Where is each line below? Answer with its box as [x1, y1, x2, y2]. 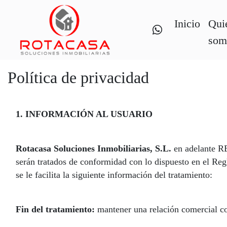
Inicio [174, 17, 200, 30]
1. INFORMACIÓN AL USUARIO [16, 109, 153, 119]
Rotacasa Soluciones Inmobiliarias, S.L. [16, 143, 171, 154]
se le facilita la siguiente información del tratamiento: [16, 170, 212, 180]
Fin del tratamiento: [16, 204, 95, 214]
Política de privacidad [8, 68, 149, 87]
